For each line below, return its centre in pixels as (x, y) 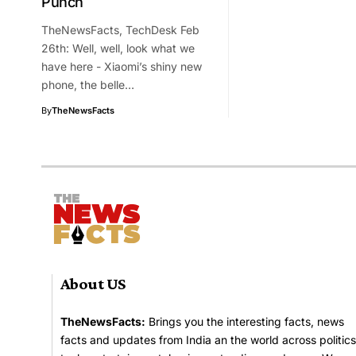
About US (93, 283)
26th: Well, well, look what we (118, 48)
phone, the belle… (88, 84)
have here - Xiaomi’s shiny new (122, 66)
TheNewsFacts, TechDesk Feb (120, 29)
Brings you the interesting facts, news (245, 321)
